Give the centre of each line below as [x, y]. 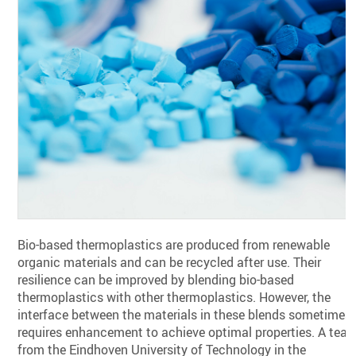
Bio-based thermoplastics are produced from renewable [174, 245]
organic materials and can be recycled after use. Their [170, 263]
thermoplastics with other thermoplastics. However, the [174, 298]
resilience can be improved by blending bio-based [156, 280]
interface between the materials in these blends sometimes [185, 315]
